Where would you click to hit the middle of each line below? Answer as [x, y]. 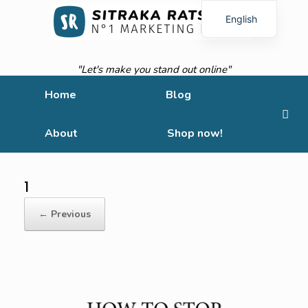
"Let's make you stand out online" [154, 69]
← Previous [65, 214]
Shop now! [195, 133]
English [242, 19]
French [241, 41]
